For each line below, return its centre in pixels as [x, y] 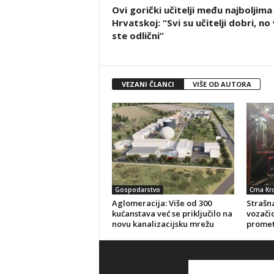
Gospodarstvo [137, 190]
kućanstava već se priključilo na [172, 214]
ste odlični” [138, 36]
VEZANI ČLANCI [148, 84]
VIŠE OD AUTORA [222, 84]
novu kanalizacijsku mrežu [163, 224]
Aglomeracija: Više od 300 [161, 203]
